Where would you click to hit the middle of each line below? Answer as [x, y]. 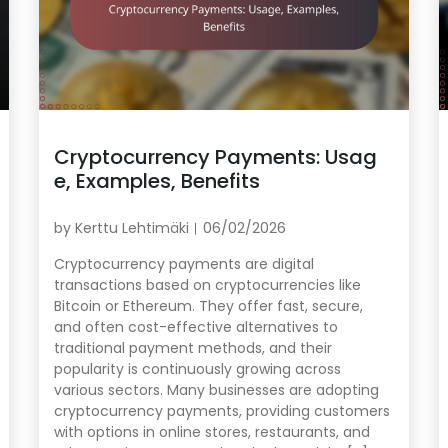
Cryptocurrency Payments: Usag [215, 157]
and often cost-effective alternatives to [195, 327]
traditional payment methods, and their [192, 348]
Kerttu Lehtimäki [131, 228]
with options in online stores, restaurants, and [211, 432]
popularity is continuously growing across [197, 369]
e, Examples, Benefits [156, 181]
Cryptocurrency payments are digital [183, 264]
